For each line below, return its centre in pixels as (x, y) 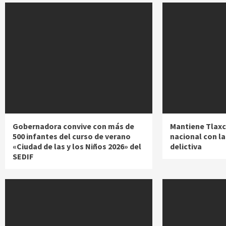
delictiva (186, 147)
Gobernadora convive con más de (73, 126)
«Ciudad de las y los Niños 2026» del (77, 147)
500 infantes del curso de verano (72, 136)
